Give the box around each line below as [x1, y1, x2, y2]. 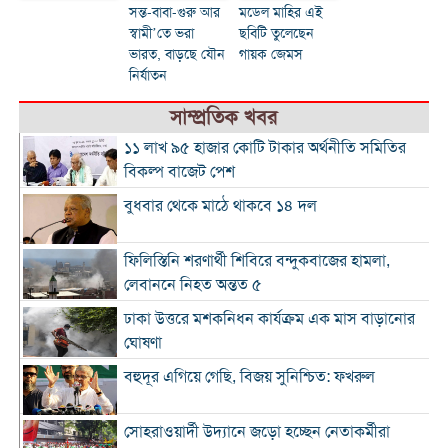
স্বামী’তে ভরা [128, 24, 194, 42]
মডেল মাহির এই [238, 3, 323, 21]
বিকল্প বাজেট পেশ [123, 161, 235, 182]
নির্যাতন [128, 66, 167, 84]
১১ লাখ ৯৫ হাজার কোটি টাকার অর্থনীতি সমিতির [123, 137, 406, 158]
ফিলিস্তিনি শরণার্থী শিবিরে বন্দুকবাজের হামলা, [123, 250, 390, 271]
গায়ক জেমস [238, 45, 303, 63]
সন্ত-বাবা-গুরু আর [128, 3, 220, 21]
